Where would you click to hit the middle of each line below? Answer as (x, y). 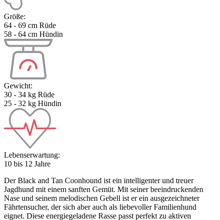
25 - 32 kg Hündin (33, 103)
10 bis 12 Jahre (27, 164)
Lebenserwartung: (32, 155)
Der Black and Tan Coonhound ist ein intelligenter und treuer (99, 180)
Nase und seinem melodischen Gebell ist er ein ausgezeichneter (102, 198)
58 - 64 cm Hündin (33, 34)
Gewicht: (18, 85)
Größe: (15, 16)
